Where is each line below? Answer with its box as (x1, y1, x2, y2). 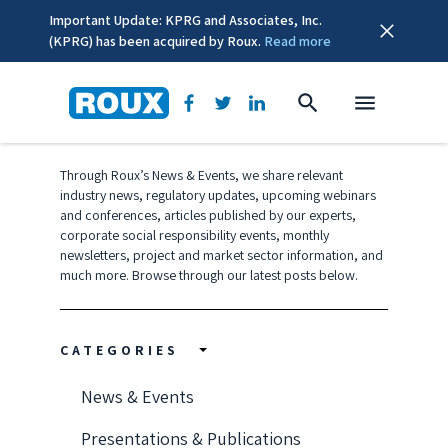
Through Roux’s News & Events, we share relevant (60, 166, 343, 184)
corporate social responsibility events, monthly (60, 226, 329, 244)
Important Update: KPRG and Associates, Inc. (49, 11, 322, 29)
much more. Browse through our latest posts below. (60, 266, 358, 284)
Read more (264, 32, 331, 50)
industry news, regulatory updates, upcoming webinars (60, 186, 376, 204)
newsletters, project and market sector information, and (60, 246, 383, 264)
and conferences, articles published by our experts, (60, 206, 356, 224)
